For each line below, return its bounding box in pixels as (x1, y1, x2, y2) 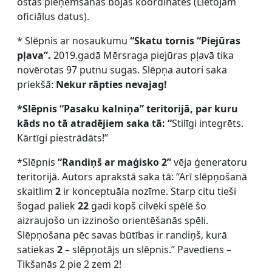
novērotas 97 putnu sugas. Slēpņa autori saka (17, 63, 227, 77)
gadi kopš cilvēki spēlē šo (89, 199, 206, 213)
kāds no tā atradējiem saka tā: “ (17, 117, 172, 131)
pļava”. (17, 49, 53, 63)
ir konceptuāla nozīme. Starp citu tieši (61, 185, 236, 199)
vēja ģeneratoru (171, 155, 247, 169)
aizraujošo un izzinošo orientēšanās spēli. (17, 214, 208, 228)
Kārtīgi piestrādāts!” (17, 131, 108, 145)
